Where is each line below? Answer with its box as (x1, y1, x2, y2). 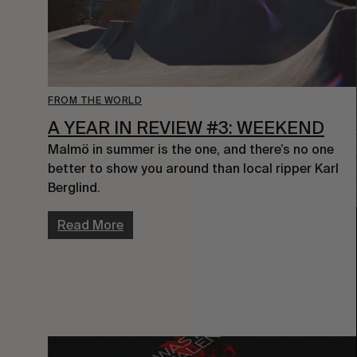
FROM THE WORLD (48, 95, 142, 107)
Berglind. (48, 180, 100, 196)
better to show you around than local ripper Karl (48, 161, 339, 177)
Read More (57, 218, 124, 233)
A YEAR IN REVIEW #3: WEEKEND (48, 117, 324, 139)
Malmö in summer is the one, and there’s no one (48, 142, 334, 158)
